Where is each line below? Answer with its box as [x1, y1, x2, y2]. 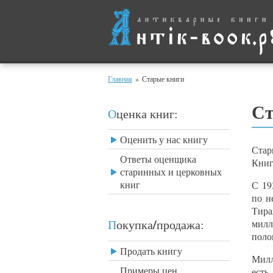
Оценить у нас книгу [120, 133, 208, 146]
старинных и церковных [120, 165, 222, 178]
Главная [108, 74, 132, 83]
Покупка [116, 216, 153, 233]
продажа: [157, 216, 204, 233]
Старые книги [142, 74, 184, 83]
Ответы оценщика [120, 152, 196, 165]
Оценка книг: [116, 105, 178, 122]
